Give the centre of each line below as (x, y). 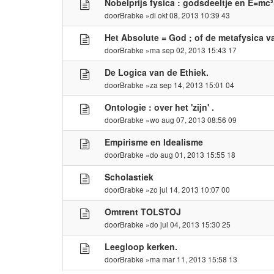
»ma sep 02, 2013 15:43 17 (191, 50)
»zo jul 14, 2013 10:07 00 (187, 189)
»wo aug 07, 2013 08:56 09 (191, 119)
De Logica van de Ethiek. (157, 72)
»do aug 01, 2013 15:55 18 (190, 154)
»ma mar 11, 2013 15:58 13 (191, 259)
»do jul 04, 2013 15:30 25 (187, 224)
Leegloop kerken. (141, 246)
